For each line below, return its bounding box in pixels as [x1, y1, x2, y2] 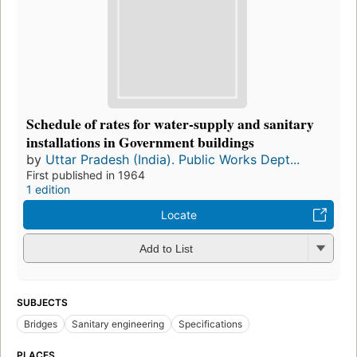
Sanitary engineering [72, 317, 164, 330]
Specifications [178, 317, 242, 330]
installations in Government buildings [26, 131, 254, 152]
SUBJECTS [17, 296, 68, 308]
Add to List [139, 242, 193, 256]
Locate [160, 207, 197, 222]
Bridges [24, 317, 57, 330]
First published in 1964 [26, 167, 145, 182]
